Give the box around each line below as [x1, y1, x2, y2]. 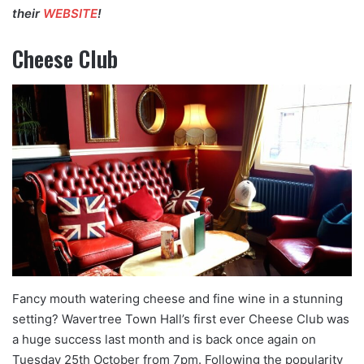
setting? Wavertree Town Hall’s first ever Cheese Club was [12, 310, 349, 327]
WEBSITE [43, 5, 97, 21]
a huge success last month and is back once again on [12, 331, 316, 347]
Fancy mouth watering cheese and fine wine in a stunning [12, 290, 343, 306]
